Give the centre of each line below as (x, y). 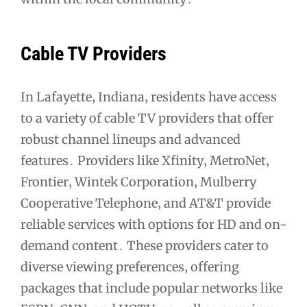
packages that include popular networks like (151, 288)
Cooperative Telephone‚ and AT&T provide (146, 204)
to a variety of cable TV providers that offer (147, 119)
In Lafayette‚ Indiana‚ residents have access (149, 97)
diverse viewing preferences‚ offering (130, 267)
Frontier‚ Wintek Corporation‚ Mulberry (138, 182)
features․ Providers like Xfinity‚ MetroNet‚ (145, 161)
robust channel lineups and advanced (131, 140)
